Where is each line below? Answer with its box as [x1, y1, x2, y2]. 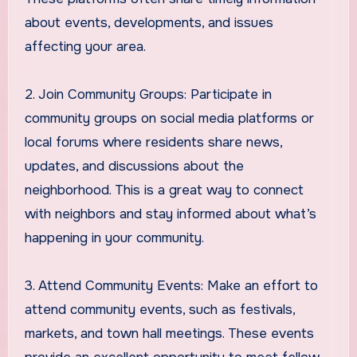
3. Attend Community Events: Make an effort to [24, 277, 318, 294]
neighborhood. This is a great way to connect [24, 181, 304, 198]
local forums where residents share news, [24, 133, 282, 151]
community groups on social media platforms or [24, 109, 314, 127]
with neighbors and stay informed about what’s [24, 205, 316, 222]
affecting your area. [24, 37, 146, 55]
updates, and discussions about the [24, 157, 244, 175]
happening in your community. [24, 229, 204, 246]
